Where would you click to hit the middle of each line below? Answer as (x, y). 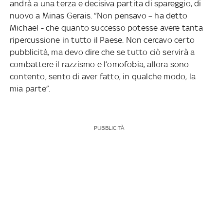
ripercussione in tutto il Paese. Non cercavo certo (102, 40)
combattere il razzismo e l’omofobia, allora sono (99, 64)
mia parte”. (30, 89)
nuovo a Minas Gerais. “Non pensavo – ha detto (98, 16)
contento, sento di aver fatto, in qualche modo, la (102, 77)
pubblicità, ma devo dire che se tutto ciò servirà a (102, 52)
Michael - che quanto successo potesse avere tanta (106, 28)
